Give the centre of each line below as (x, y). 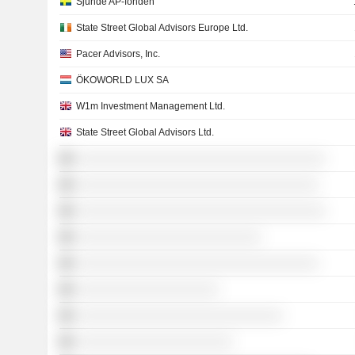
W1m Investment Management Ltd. (150, 106)
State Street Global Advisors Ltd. (145, 132)
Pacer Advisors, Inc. (118, 54)
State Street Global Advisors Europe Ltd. (162, 28)
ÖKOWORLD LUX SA (122, 80)
